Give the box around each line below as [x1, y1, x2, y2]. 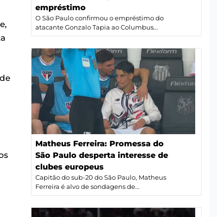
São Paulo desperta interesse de [35, 150, 168, 160]
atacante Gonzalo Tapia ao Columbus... [35, 23, 158, 31]
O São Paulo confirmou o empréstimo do [35, 14, 164, 22]
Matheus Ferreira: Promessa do [35, 139, 164, 148]
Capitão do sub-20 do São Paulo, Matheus [35, 173, 166, 181]
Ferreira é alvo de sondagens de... [35, 183, 139, 190]
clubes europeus [35, 162, 104, 171]
